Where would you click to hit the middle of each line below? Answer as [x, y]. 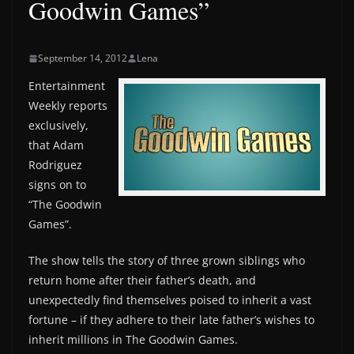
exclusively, [58, 125]
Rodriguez [55, 165]
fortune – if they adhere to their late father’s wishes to [171, 320]
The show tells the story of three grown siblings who [167, 260]
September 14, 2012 [83, 58]
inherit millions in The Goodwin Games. [133, 339]
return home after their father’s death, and [142, 280]
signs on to [57, 185]
